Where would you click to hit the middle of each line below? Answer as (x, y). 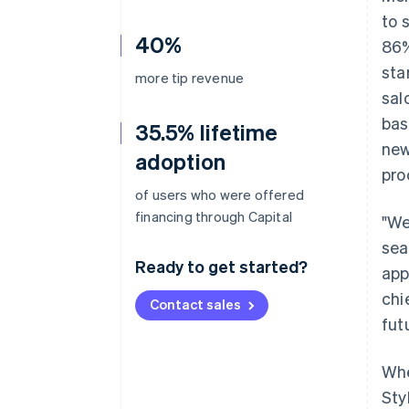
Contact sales (195, 304)
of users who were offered (220, 194)
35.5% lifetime (207, 132)
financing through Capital (214, 216)
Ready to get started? (221, 266)
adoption (180, 161)
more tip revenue (190, 78)
